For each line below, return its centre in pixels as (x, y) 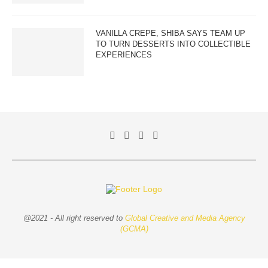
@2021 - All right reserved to (74, 218)
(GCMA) (134, 229)
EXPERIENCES (124, 54)
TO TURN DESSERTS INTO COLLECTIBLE (173, 44)
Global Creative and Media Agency (185, 218)
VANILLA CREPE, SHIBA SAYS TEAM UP (170, 33)
